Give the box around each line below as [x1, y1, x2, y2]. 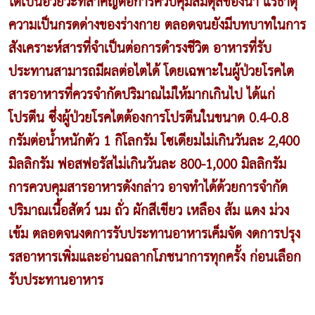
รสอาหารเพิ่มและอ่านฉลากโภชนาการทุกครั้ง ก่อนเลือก [8, 244, 301, 271]
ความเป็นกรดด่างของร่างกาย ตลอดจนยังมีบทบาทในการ [8, 12, 306, 39]
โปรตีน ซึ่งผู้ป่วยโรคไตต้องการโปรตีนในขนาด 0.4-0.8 [8, 105, 288, 131]
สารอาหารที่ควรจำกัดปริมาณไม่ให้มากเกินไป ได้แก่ [8, 82, 275, 108]
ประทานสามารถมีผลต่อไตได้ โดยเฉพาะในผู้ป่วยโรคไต [8, 58, 294, 85]
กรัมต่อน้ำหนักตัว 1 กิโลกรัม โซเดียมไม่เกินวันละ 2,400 [8, 128, 300, 155]
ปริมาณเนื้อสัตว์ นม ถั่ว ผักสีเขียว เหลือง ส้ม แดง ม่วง [8, 198, 289, 224]
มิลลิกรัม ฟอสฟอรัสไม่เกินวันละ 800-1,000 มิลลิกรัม [8, 151, 286, 178]
